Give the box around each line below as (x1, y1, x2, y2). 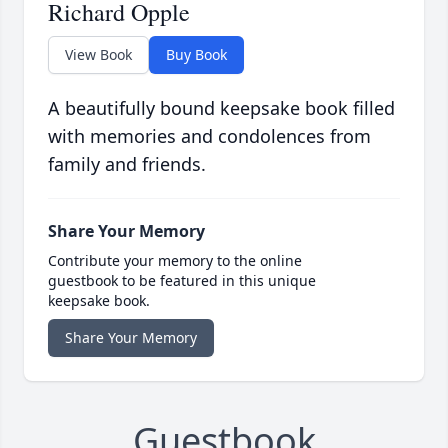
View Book (65, 45, 132, 65)
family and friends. (48, 152, 206, 177)
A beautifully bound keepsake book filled (48, 96, 395, 121)
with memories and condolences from (48, 124, 371, 149)
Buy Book (166, 45, 227, 65)
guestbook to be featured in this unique (48, 271, 316, 291)
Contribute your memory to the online (48, 251, 302, 271)
